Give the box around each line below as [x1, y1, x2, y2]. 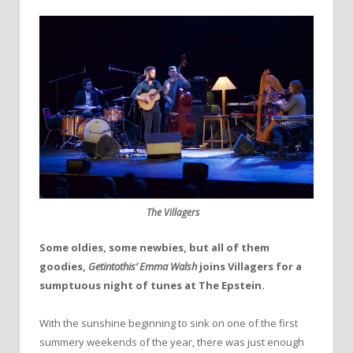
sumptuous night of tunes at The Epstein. [39, 277, 265, 292]
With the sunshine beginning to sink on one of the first [39, 315, 298, 330]
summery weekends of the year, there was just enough [39, 334, 304, 349]
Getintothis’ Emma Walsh [86, 258, 199, 273]
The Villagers [146, 205, 199, 219]
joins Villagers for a [199, 258, 302, 273]
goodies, [39, 258, 86, 273]
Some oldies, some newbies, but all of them [39, 240, 269, 255]
